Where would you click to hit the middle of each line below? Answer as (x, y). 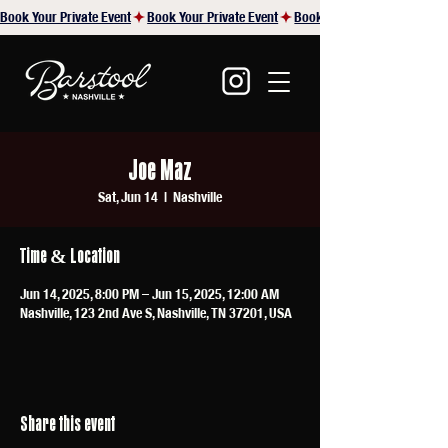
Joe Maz (160, 169)
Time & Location (70, 255)
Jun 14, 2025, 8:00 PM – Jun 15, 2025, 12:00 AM (149, 294)
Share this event (67, 423)
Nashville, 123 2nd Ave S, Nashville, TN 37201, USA (156, 313)
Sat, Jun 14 (128, 197)
